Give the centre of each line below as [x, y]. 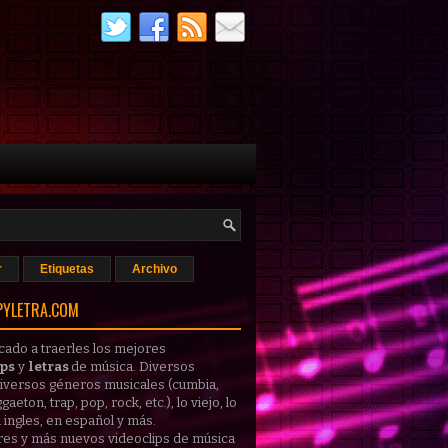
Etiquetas [67, 269]
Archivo [154, 269]
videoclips [139, 438]
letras [49, 366]
